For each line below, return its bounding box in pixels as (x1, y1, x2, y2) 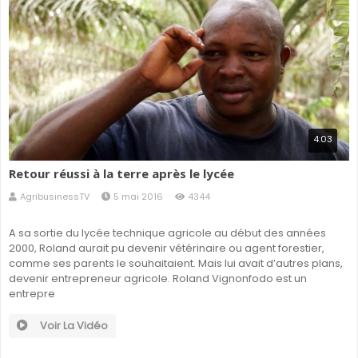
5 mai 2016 (113, 190, 163, 204)
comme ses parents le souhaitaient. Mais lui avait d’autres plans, (9, 256, 343, 272)
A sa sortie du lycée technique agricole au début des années (9, 225, 326, 241)
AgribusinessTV (20, 190, 89, 204)
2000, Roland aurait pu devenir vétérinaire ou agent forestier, (9, 241, 324, 257)
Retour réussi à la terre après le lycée (9, 165, 234, 182)
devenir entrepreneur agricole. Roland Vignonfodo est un (9, 271, 307, 287)
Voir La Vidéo (40, 318, 108, 334)
